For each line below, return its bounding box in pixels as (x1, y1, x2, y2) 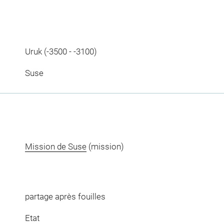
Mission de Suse (24, 141, 86, 152)
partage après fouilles (24, 191, 105, 201)
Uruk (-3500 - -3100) (24, 46, 97, 56)
